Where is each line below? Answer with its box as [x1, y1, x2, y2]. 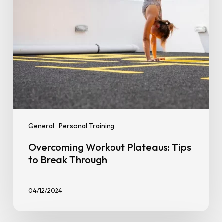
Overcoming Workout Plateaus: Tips [28, 141, 191, 153]
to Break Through [28, 153, 109, 166]
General [28, 121, 54, 130]
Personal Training [58, 121, 114, 130]
